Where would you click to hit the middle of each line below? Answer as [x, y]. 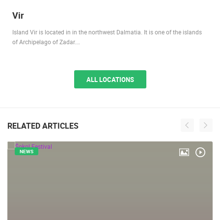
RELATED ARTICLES [43, 125]
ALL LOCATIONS [110, 79]
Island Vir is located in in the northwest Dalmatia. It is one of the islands [107, 32]
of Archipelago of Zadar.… [46, 41]
